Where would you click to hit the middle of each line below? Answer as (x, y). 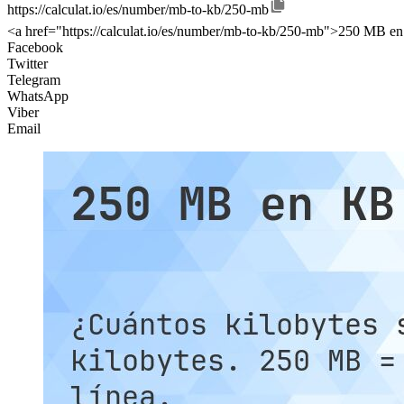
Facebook (35, 48)
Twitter (28, 64)
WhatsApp (38, 96)
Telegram (34, 80)
